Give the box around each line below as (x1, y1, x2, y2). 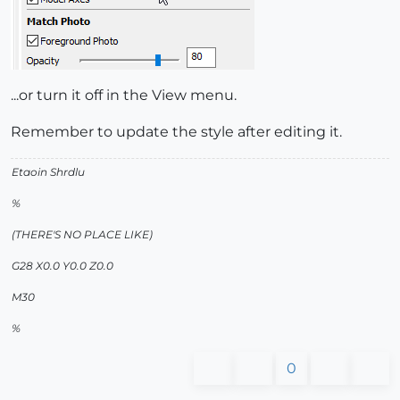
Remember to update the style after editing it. (11, 123, 342, 141)
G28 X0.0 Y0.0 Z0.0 (12, 259, 113, 273)
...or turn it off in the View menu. (11, 87, 237, 104)
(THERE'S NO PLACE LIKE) (12, 228, 153, 242)
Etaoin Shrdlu (12, 165, 85, 179)
